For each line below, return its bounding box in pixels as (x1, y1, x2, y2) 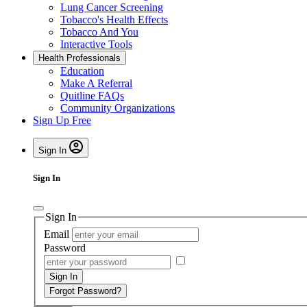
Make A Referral (60, 77, 132, 89)
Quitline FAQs (60, 90, 124, 101)
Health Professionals (38, 53, 121, 63)
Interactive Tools (60, 38, 132, 50)
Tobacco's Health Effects (60, 14, 168, 25)
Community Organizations (60, 102, 175, 114)
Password (44, 241, 86, 254)
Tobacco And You (60, 26, 138, 38)
